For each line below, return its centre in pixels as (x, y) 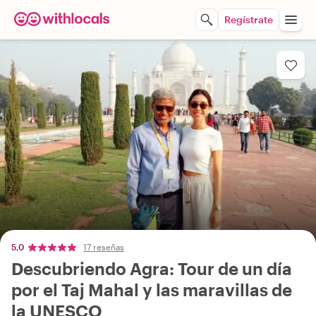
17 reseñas (104, 247)
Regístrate (249, 19)
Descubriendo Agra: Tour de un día (152, 268)
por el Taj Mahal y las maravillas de (152, 290)
